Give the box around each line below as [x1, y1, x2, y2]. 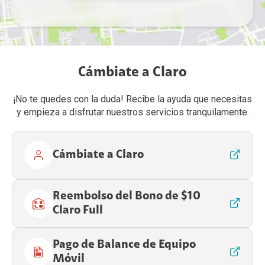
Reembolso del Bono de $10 [53, 190, 201, 203]
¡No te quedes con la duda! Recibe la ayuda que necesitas [13, 93, 252, 105]
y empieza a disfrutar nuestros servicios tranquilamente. [16, 106, 249, 118]
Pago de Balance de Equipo [53, 239, 196, 251]
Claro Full [53, 205, 103, 217]
